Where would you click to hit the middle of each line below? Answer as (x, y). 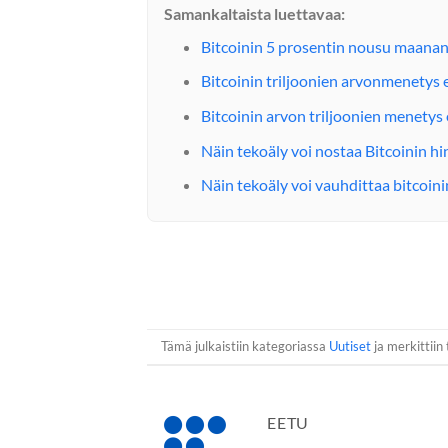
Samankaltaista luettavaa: (254, 13)
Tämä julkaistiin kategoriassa (245, 346)
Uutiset (350, 346)
